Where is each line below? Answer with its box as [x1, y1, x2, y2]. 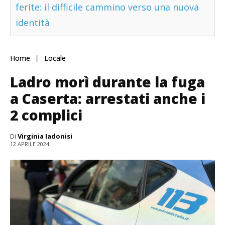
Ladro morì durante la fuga [10, 72, 205, 92]
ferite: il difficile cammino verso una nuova [16, 1, 199, 14]
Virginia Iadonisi [18, 132, 72, 141]
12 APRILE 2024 [10, 140, 49, 148]
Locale [44, 53, 66, 63]
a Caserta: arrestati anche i [10, 89, 205, 108]
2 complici [10, 105, 82, 125]
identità [16, 17, 50, 29]
